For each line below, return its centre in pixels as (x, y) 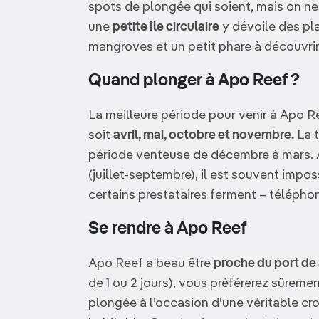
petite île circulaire (166, 27)
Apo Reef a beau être (151, 263)
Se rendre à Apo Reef (167, 229)
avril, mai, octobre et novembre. (204, 135)
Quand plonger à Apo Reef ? (194, 81)
